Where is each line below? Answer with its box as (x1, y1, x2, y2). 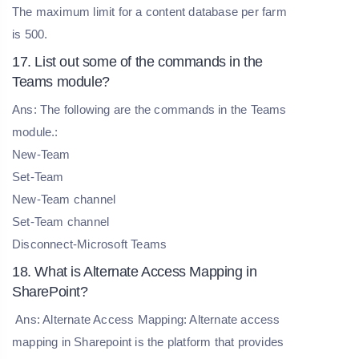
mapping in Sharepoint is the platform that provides (12, 334, 284, 349)
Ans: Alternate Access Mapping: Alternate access (12, 312, 280, 326)
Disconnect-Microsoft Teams (12, 236, 167, 251)
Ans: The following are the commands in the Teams (12, 102, 287, 116)
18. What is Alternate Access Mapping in (12, 263, 257, 280)
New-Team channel (12, 192, 116, 206)
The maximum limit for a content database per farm (12, 4, 287, 18)
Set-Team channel (12, 214, 110, 228)
